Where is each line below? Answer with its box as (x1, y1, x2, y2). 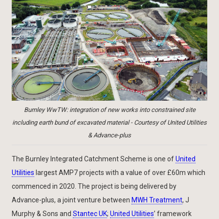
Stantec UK (73, 210, 107, 218)
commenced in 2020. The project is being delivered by (12, 182, 176, 191)
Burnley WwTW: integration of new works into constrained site (23, 106, 196, 114)
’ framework (154, 210, 192, 218)
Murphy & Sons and (12, 210, 73, 218)
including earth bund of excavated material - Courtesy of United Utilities (12, 119, 207, 127)
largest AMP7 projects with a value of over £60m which (34, 169, 205, 177)
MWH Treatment (131, 196, 182, 204)
